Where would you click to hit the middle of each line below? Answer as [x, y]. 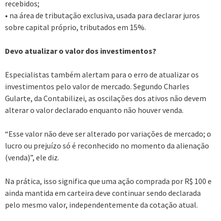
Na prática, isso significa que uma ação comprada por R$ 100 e [108, 181]
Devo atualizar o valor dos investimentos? [81, 51]
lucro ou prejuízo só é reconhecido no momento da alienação [107, 145]
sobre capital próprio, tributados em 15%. [75, 27]
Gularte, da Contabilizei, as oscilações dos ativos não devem [106, 98]
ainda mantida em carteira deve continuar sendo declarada [103, 193]
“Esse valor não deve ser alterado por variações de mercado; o [108, 133]
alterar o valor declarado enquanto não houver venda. [94, 110]
